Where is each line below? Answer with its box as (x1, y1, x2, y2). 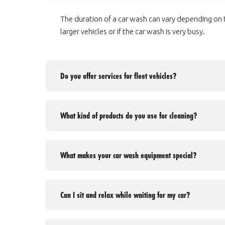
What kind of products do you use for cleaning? (60, 109, 197, 122)
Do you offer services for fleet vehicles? (60, 70, 176, 82)
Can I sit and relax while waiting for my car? (60, 189, 190, 201)
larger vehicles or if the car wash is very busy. (60, 27, 205, 36)
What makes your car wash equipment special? (60, 149, 196, 161)
